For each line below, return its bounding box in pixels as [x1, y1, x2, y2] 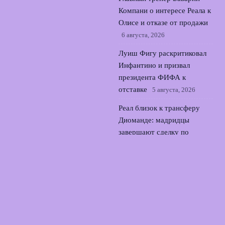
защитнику [119, 140, 154, 148]
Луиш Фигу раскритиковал [119, 49, 206, 57]
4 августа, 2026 [159, 141, 202, 148]
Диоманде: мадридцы [119, 116, 189, 124]
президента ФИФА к [119, 73, 186, 81]
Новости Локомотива [153, 161, 213, 169]
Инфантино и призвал [119, 61, 190, 69]
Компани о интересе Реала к [119, 7, 211, 15]
